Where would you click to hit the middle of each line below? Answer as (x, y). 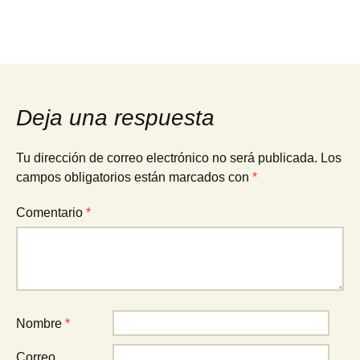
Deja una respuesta (115, 118)
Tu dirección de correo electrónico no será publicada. (167, 158)
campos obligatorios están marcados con (134, 177)
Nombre (41, 323)
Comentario (51, 213)
